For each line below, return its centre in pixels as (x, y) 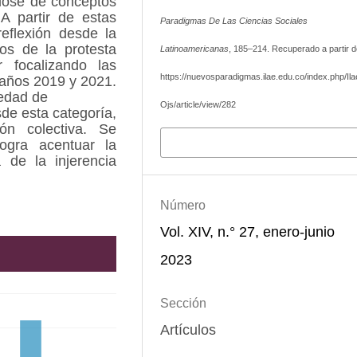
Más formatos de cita (230, 141)
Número (182, 205)
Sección (183, 304)
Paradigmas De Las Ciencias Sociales (233, 20)
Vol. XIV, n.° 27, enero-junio (247, 231)
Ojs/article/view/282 (198, 104)
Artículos (188, 330)
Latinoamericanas (194, 48)
